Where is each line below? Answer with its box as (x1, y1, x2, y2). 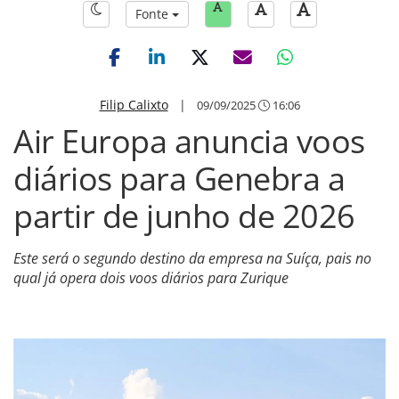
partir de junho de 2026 (13, 194, 355, 238)
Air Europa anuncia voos (13, 119, 365, 163)
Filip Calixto (99, 96, 168, 113)
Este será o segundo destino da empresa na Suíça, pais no (13, 248, 371, 268)
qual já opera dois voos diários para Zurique (13, 268, 289, 288)
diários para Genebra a (13, 157, 345, 200)
